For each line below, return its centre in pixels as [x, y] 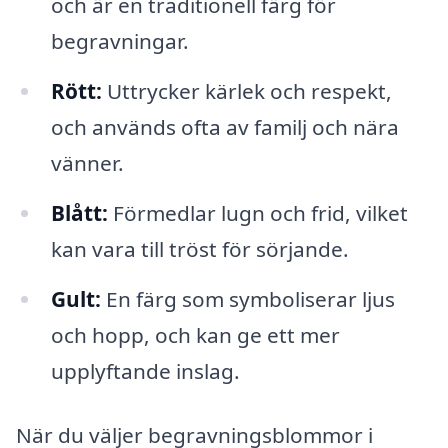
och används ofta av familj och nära [224, 127]
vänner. [87, 163]
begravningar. [119, 41]
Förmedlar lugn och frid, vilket [257, 213]
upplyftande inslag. [145, 370]
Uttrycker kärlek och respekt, [246, 91]
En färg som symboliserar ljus [247, 298]
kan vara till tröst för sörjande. [199, 249]
